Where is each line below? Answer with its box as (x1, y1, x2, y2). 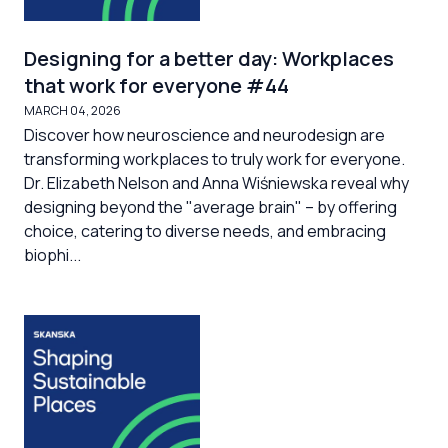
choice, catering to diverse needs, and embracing (24, 220, 386, 242)
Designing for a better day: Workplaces (24, 45, 394, 72)
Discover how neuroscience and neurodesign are (24, 124, 385, 146)
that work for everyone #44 (24, 72, 289, 99)
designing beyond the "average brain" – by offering (24, 196, 397, 218)
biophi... (24, 244, 81, 266)
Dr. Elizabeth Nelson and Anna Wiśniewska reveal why (24, 172, 409, 194)
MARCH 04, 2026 (24, 102, 121, 119)
